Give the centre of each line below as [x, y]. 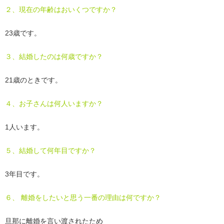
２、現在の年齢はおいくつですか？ [61, 9]
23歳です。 [23, 33]
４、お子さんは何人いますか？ [54, 103]
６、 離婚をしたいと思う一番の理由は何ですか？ [83, 197]
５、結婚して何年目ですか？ [50, 150]
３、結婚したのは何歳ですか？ [54, 56]
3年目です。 [24, 174]
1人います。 [24, 127]
